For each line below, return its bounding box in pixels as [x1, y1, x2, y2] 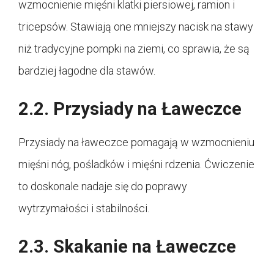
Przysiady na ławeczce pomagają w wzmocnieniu [18, 136, 254, 149]
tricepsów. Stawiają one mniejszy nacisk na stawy [18, 20, 253, 34]
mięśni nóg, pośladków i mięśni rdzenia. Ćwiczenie [18, 158, 254, 171]
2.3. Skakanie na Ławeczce [18, 236, 236, 257]
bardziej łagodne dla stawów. [18, 64, 155, 78]
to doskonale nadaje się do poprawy [18, 180, 187, 193]
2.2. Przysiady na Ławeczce [18, 98, 242, 120]
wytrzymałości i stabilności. [18, 202, 149, 215]
